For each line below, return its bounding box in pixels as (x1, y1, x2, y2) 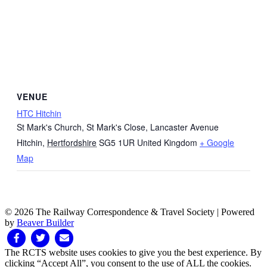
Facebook (4, 231, 41, 242)
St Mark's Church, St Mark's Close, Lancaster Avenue (17, 120, 219, 133)
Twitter (28, 231, 55, 242)
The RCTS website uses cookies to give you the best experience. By (5, 247, 262, 257)
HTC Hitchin (17, 107, 61, 119)
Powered (221, 206, 254, 217)
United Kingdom (137, 136, 197, 148)
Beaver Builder (17, 217, 74, 228)
